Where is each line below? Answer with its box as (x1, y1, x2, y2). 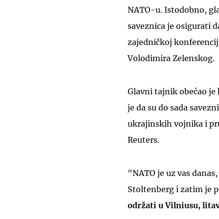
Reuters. (128, 135, 159, 145)
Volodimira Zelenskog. (128, 53, 215, 64)
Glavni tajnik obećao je (128, 87, 218, 97)
